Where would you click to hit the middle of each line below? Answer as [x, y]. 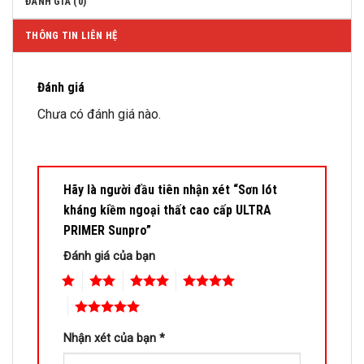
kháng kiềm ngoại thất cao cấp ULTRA [167, 210]
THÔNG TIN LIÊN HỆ [71, 36]
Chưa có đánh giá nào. [99, 115]
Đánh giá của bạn [109, 257]
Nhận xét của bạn [111, 338]
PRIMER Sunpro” [109, 231]
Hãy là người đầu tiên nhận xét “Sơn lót [170, 190]
